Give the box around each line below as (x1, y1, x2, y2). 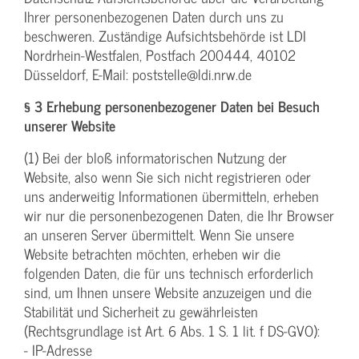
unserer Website (24, 114, 115, 138)
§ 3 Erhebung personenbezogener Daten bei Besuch (24, 95, 320, 119)
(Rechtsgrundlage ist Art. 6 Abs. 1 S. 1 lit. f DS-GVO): (24, 319, 320, 343)
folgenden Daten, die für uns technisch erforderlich (24, 261, 313, 285)
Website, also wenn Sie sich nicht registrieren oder (24, 165, 311, 189)
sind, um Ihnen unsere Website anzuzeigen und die (24, 280, 312, 305)
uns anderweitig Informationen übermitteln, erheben (24, 184, 319, 208)
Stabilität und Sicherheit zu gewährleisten (24, 300, 258, 324)
